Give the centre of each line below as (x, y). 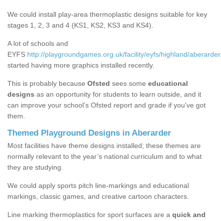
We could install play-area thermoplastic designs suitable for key (107, 15)
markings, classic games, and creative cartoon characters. (98, 197)
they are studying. (35, 167)
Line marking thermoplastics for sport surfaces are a (89, 215)
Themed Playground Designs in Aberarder (89, 133)
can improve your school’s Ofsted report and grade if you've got (107, 105)
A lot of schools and (38, 44)
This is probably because (47, 84)
